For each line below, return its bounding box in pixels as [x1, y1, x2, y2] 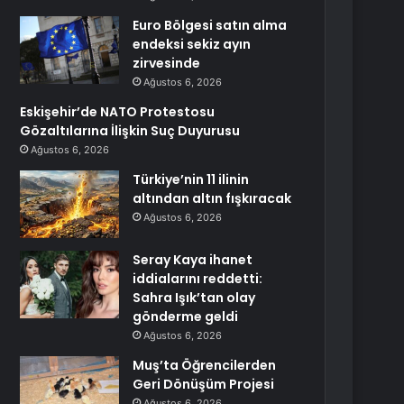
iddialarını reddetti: [133, 270, 263, 288]
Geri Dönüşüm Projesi [133, 375, 275, 393]
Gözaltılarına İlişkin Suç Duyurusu [20, 122, 241, 140]
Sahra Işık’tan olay [133, 289, 256, 307]
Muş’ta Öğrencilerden [133, 356, 277, 374]
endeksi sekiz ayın [133, 35, 252, 53]
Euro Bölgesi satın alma [133, 16, 288, 34]
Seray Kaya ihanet [133, 251, 253, 269]
